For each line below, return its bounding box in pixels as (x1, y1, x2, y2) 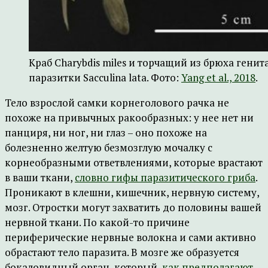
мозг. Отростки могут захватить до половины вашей (5, 200, 261, 214)
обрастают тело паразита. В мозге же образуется (5, 245, 239, 259)
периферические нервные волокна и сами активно (5, 230, 256, 244)
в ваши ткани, (5, 170, 75, 184)
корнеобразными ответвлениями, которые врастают (5, 156, 263, 169)
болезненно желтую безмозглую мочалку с (5, 141, 212, 154)
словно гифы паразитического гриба (75, 170, 255, 184)
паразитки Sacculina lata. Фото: (29, 71, 181, 84)
